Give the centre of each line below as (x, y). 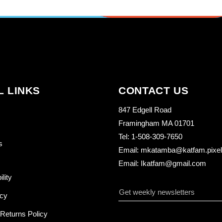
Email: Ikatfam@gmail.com (162, 164)
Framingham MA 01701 (156, 123)
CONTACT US (154, 91)
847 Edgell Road (145, 110)
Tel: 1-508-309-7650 (150, 137)
